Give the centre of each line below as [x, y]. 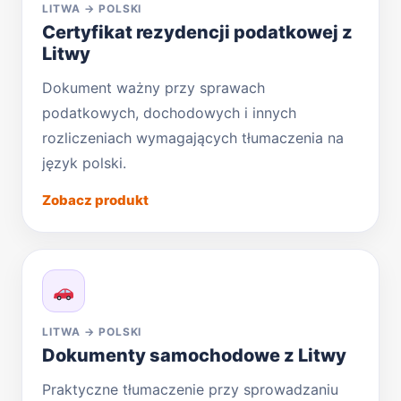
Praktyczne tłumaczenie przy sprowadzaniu [190, 389]
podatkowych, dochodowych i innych [169, 112]
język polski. [84, 162]
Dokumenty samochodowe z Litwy [194, 355]
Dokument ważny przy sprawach [154, 87]
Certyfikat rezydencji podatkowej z [197, 32]
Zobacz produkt [95, 200]
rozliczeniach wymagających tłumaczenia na [193, 137]
